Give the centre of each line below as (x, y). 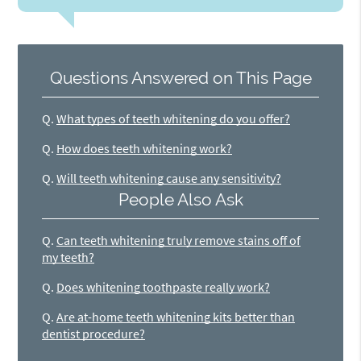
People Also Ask (180, 199)
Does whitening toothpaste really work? (164, 286)
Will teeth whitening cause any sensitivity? (169, 178)
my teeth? (68, 257)
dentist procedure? (94, 333)
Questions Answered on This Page (180, 78)
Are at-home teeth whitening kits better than (176, 316)
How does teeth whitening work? (145, 149)
